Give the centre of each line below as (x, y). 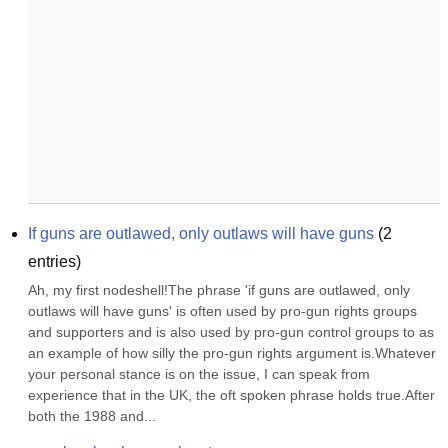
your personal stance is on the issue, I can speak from (199, 374)
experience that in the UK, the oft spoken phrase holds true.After (231, 395)
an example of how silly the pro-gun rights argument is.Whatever (232, 353)
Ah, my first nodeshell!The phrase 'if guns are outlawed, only (219, 290)
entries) (54, 261)
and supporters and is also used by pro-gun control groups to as (231, 332)
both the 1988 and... (92, 416)
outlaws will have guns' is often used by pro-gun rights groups (222, 311)
